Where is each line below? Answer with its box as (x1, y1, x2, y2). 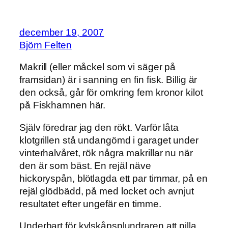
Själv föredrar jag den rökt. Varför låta (19, 122, 179, 133)
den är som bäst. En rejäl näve (19, 160, 151, 171)
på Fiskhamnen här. (19, 100, 106, 111)
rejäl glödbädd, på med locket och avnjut (19, 185, 194, 196)
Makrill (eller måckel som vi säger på (19, 62, 176, 73)
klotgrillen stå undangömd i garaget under (19, 134, 198, 146)
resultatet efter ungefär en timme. (19, 198, 161, 209)
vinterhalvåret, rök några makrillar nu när (19, 147, 193, 158)
